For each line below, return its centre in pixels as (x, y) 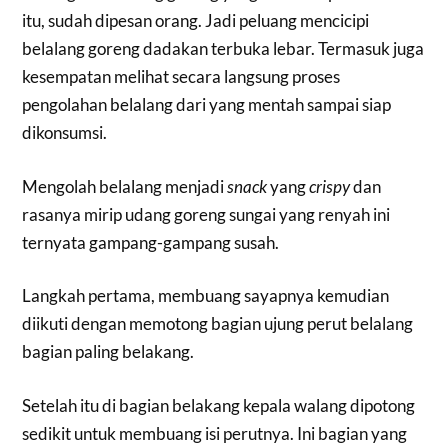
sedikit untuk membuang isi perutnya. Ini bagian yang (215, 433)
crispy (330, 186)
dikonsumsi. (65, 133)
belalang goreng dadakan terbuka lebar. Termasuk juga (223, 49)
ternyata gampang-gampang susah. (151, 242)
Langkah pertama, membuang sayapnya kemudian (206, 296)
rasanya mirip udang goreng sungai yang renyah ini (206, 214)
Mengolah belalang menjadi (125, 186)
